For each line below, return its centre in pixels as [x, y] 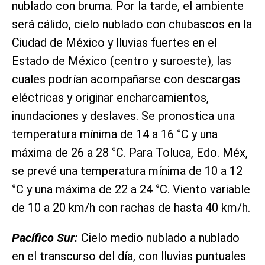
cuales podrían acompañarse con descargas [126, 79]
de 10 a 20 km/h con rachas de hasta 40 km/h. [131, 207]
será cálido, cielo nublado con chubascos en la [132, 24]
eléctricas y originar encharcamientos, [110, 97]
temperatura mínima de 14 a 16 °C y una [115, 134]
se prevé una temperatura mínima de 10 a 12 [127, 171]
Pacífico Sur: [45, 237]
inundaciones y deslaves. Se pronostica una [123, 116]
